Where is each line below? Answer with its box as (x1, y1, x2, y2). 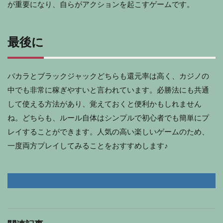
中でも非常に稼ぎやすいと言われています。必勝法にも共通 (7, 86, 209, 94)
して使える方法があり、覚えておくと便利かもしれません (7, 100, 202, 108)
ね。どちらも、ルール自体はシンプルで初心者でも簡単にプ (7, 114, 209, 122)
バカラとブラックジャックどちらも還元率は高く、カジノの (7, 72, 209, 80)
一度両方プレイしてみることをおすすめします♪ (7, 142, 168, 150)
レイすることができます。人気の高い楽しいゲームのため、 (7, 128, 209, 136)
